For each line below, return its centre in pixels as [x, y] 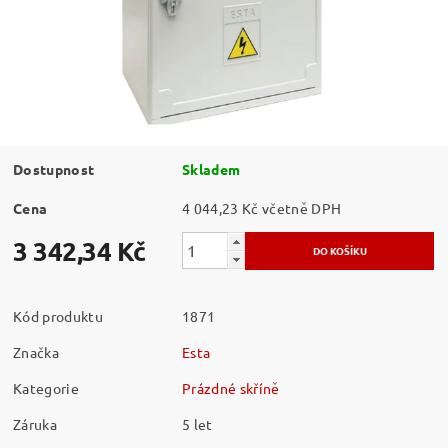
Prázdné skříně [231, 387]
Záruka [35, 423]
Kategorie [46, 387]
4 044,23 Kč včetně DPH [301, 207]
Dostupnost [54, 168]
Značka [36, 351]
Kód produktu [58, 315]
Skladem [211, 168]
